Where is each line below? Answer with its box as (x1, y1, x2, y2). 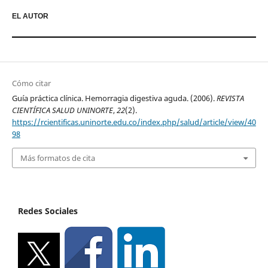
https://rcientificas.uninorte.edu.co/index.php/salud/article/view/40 (11, 116, 256, 127)
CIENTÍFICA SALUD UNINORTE (11, 104, 113, 115)
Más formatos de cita (20, 153, 95, 164)
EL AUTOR (11, 12, 48, 21)
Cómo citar (11, 77, 51, 89)
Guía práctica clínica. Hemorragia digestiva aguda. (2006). (11, 92, 217, 103)
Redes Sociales (18, 205, 78, 217)
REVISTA (216, 92, 244, 103)
